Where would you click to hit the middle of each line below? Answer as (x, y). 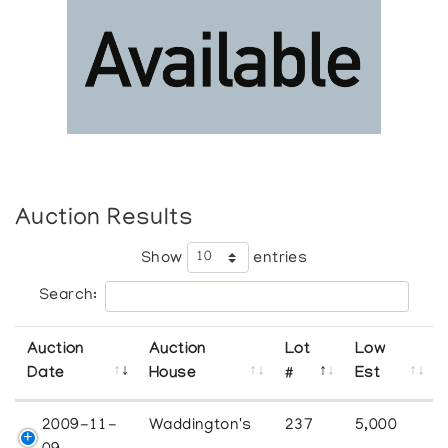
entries (278, 258)
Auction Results (104, 219)
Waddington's (200, 425)
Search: (68, 295)
